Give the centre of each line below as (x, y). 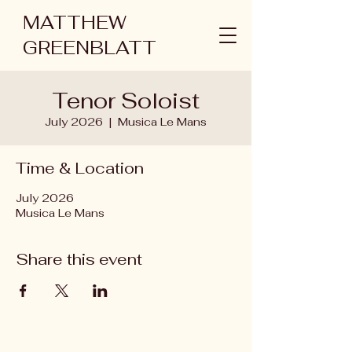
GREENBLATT (90, 48)
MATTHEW (75, 23)
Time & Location (80, 168)
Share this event (79, 259)
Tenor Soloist (126, 101)
